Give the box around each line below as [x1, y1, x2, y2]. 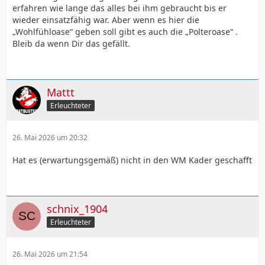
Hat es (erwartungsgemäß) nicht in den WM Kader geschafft [12, 154, 252, 166]
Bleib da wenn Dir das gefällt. [12, 37, 130, 49]
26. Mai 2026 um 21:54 [12, 248, 88, 259]
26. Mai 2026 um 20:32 [12, 132, 88, 143]
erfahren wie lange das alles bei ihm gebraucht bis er [12, 2, 227, 14]
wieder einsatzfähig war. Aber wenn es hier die [12, 14, 199, 25]
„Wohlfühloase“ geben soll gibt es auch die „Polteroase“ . [12, 25, 238, 37]
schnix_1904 [47, 201, 108, 216]
